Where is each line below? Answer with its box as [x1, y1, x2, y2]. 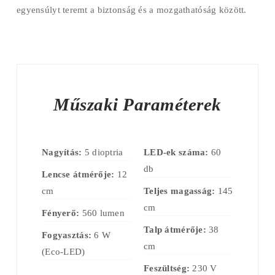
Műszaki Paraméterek [53, 95, 222, 114]
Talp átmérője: [144, 224, 206, 234]
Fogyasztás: [42, 230, 92, 240]
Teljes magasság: [144, 185, 215, 196]
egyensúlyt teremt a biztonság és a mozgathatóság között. [17, 4, 247, 15]
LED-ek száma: [144, 147, 209, 157]
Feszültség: [144, 263, 190, 273]
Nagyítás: [42, 147, 82, 157]
